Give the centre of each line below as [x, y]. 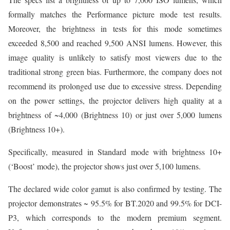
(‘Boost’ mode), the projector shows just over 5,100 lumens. [104, 166]
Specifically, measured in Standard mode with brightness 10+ [115, 152]
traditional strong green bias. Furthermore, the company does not [115, 72]
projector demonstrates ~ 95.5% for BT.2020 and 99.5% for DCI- [115, 203]
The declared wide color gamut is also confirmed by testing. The [115, 189]
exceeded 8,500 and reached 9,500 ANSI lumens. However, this [115, 43]
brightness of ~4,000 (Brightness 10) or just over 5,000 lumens [115, 115]
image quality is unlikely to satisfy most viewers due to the [115, 57]
